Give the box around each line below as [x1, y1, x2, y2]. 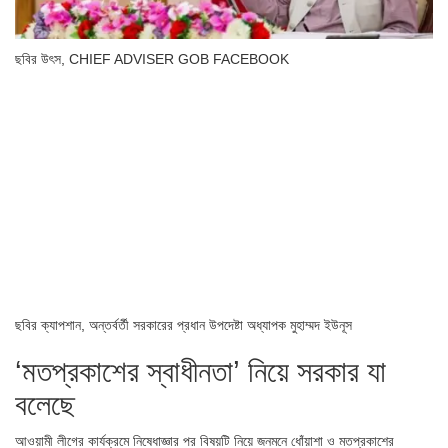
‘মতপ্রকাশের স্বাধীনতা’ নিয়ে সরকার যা [15, 354, 386, 388]
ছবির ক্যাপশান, [15, 316, 89, 333]
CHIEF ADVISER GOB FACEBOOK [69, 51, 289, 68]
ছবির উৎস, [15, 51, 69, 68]
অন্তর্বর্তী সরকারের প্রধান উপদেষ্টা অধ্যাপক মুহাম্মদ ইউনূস [89, 316, 352, 333]
